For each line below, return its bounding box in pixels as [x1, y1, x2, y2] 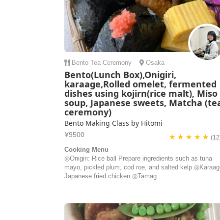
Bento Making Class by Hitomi [64, 118, 163, 128]
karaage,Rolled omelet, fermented [64, 78, 217, 90]
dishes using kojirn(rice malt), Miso [64, 87, 218, 99]
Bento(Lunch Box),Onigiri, [64, 69, 177, 81]
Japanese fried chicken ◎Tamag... [64, 172, 163, 180]
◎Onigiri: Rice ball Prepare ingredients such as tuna [64, 155, 213, 162]
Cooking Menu [64, 146, 109, 153]
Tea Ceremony [90, 59, 132, 66]
